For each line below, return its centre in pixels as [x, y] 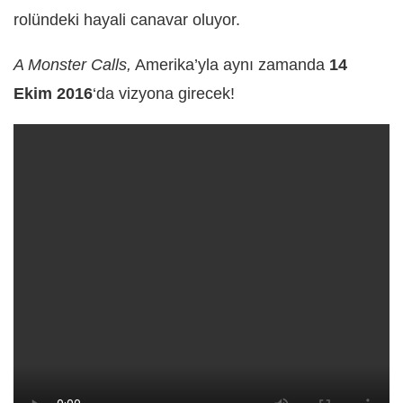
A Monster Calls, [72, 64]
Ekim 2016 [53, 93]
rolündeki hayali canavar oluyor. [127, 19]
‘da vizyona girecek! [164, 93]
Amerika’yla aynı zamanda [230, 64]
